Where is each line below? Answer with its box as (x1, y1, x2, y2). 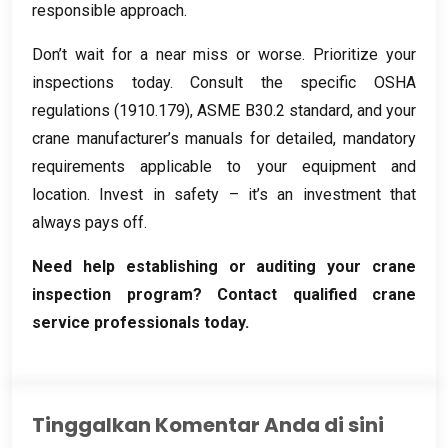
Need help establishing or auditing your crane (32, 256, 416, 276)
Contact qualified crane (217, 284, 416, 304)
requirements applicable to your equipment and (32, 156, 416, 176)
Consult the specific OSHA (190, 72, 417, 92)
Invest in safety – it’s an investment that (99, 184, 416, 204)
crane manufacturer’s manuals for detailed (32, 128, 334, 148)
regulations (32, 100, 110, 120)
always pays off (32, 212, 144, 232)
